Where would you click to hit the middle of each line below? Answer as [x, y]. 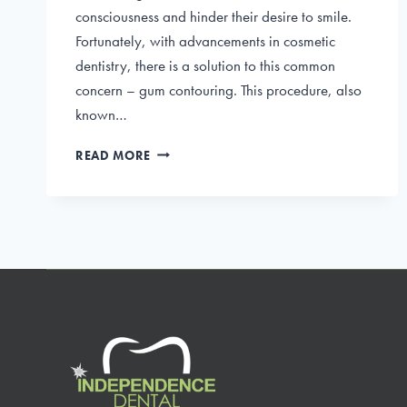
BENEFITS [179, 227]
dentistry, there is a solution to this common [205, 65]
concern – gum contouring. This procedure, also [218, 89]
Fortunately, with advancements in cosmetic [205, 40]
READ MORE [114, 155]
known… [101, 114]
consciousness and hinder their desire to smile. [213, 16]
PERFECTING [189, 151]
